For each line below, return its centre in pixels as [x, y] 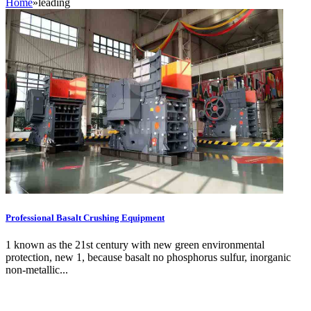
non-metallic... [37, 269]
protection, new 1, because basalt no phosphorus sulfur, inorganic [148, 257]
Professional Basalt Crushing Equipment [85, 217]
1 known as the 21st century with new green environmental [135, 244]
